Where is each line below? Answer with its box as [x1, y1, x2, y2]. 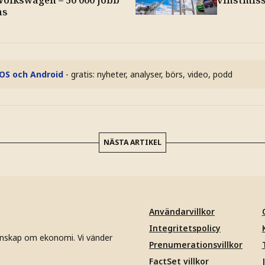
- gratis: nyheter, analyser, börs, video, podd [66, 69, 232, 80]
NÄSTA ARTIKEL [104, 137, 161, 147]
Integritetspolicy [149, 222, 221, 234]
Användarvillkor [149, 206, 215, 217]
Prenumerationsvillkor [149, 239, 243, 250]
